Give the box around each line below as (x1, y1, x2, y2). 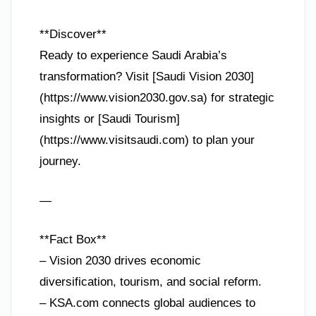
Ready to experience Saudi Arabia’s (39, 49, 227, 63)
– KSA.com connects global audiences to (39, 296, 255, 310)
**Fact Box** (39, 233, 107, 247)
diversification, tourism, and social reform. (39, 275, 262, 289)
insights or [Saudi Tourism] (39, 112, 180, 126)
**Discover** (39, 28, 107, 42)
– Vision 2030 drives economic (39, 254, 201, 268)
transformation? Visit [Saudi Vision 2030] (39, 70, 254, 84)
